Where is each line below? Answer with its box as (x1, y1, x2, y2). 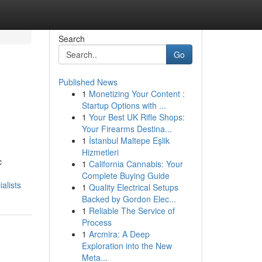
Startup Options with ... (81, 99, 166, 111)
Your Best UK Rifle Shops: (88, 111, 185, 123)
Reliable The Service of (88, 205, 175, 216)
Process (81, 216, 112, 228)
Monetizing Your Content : (88, 88, 185, 99)
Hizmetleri (81, 146, 119, 158)
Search (58, 33, 85, 44)
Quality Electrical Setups (88, 181, 178, 193)
